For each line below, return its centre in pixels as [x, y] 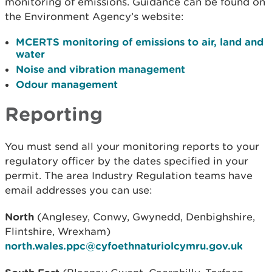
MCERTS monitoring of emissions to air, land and [140, 42]
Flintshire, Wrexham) [58, 231]
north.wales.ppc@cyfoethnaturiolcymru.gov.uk [124, 246]
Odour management [67, 84]
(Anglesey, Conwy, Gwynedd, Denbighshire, [144, 217]
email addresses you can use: [79, 190]
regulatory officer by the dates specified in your [127, 161]
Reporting [54, 114]
